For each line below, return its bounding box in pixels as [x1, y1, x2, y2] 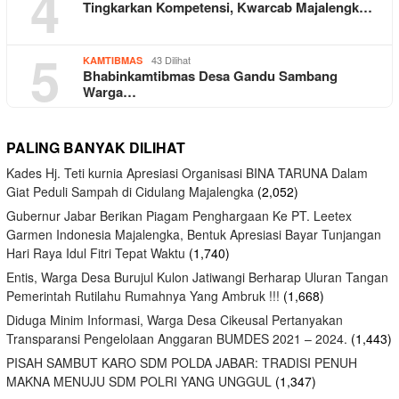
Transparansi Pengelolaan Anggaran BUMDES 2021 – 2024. [6, 329, 347, 347]
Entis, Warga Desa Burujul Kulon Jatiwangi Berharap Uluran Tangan [6, 267, 388, 286]
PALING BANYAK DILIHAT [6, 136, 185, 158]
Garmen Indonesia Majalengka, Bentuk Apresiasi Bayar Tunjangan [6, 224, 381, 243]
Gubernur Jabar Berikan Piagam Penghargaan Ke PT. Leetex [6, 206, 352, 224]
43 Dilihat [151, 52, 191, 67]
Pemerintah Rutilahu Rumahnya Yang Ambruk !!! [6, 286, 280, 305]
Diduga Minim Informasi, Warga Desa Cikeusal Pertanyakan [6, 310, 343, 329]
